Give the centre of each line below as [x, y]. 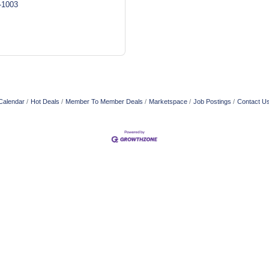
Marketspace [168, 101]
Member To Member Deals [104, 101]
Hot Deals [45, 101]
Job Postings [212, 101]
